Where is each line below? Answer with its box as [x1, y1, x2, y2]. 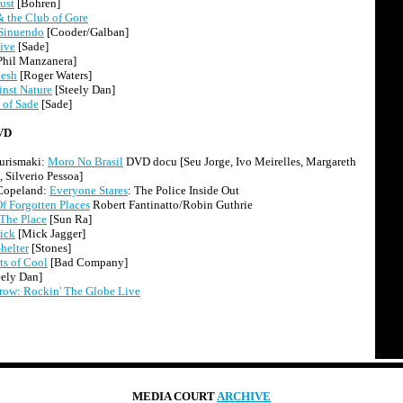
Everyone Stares [49, 184, 128, 197]
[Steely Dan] [52, 83, 115, 96]
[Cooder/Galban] [44, 25, 129, 39]
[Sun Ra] [47, 212, 92, 226]
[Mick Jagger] [15, 227, 85, 240]
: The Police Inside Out [128, 184, 239, 197]
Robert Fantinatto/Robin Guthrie [90, 198, 253, 211]
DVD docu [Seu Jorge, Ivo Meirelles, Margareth [123, 155, 356, 168]
